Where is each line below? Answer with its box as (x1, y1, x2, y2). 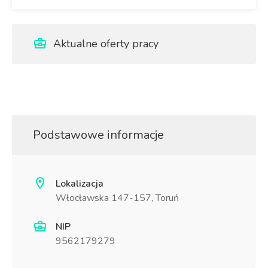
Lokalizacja (56, 177, 103, 190)
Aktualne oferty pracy (50, 36, 159, 51)
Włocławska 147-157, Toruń (56, 191, 179, 205)
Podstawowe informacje (33, 127, 164, 143)
